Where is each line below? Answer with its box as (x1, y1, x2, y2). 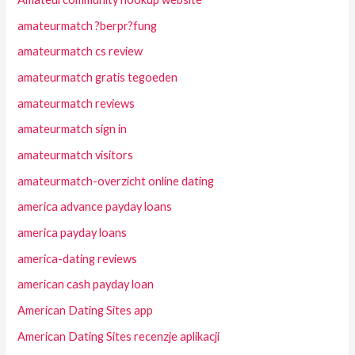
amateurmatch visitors (17, 148, 134, 162)
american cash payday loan (17, 277, 155, 292)
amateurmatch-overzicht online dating (17, 174, 215, 188)
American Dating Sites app (17, 303, 154, 317)
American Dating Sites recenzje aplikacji (17, 329, 220, 343)
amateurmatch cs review (17, 44, 143, 59)
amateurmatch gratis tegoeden (17, 71, 178, 85)
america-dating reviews (17, 251, 138, 265)
